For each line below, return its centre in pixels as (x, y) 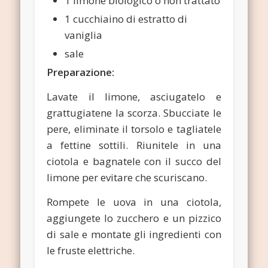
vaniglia (84, 35)
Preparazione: (81, 72)
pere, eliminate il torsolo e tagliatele (134, 129)
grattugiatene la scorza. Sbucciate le (134, 113)
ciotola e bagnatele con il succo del (134, 162)
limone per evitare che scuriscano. (127, 178)
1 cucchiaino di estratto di (126, 19)
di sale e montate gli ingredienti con (134, 234)
